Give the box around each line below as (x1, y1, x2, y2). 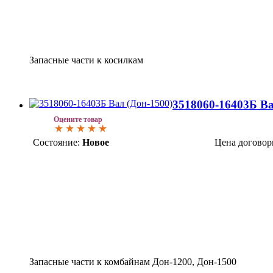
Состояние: (33, 136, 80, 147)
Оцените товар (54, 115, 102, 124)
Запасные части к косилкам (29, 54, 143, 65)
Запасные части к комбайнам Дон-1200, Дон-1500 (29, 256, 236, 267)
